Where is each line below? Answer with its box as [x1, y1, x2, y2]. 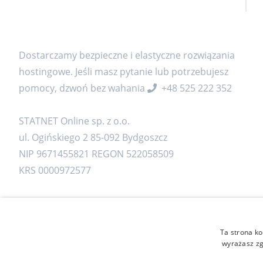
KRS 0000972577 [19, 163, 91, 177]
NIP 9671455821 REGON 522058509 [19, 147, 174, 160]
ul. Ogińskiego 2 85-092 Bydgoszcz [19, 130, 167, 144]
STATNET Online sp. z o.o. [19, 114, 130, 127]
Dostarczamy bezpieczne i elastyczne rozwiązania [19, 48, 235, 62]
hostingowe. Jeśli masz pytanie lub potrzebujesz [19, 65, 228, 78]
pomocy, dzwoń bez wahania [19, 81, 147, 95]
